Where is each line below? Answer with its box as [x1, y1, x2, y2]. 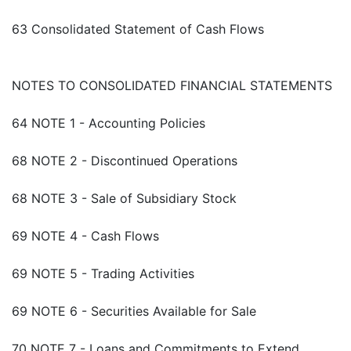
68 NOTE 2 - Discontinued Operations [12, 153, 237, 169]
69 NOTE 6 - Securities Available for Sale [12, 303, 256, 320]
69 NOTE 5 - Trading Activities [12, 266, 194, 282]
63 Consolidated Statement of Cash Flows [12, 21, 264, 38]
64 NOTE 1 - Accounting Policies [12, 115, 205, 132]
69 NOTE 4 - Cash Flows [12, 228, 159, 244]
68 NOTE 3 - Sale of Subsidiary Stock [12, 190, 237, 207]
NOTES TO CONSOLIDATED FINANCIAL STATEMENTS [12, 78, 332, 94]
